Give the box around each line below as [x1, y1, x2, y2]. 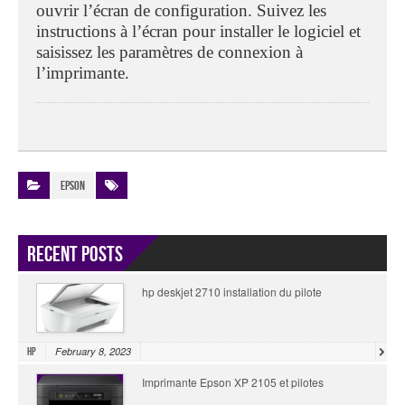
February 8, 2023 [55, 344, 131, 358]
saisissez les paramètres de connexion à [36, 42, 303, 61]
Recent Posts [27, 240, 123, 268]
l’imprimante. [36, 62, 129, 82]
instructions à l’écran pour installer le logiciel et [36, 21, 361, 41]
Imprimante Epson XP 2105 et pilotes [142, 373, 324, 390]
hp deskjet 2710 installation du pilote [142, 283, 322, 299]
